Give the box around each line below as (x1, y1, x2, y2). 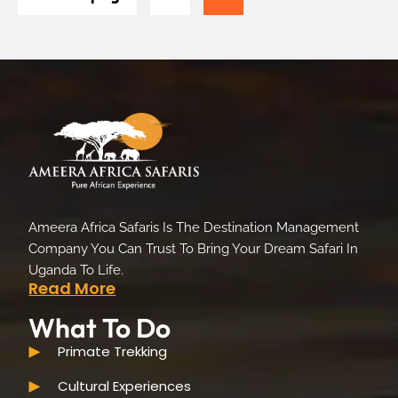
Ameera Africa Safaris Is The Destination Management (28, 219, 360, 235)
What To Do (28, 310, 171, 345)
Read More (28, 276, 116, 299)
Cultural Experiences (57, 376, 191, 395)
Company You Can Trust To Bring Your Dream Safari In (28, 240, 359, 257)
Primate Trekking (57, 341, 167, 361)
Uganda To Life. (28, 261, 124, 278)
